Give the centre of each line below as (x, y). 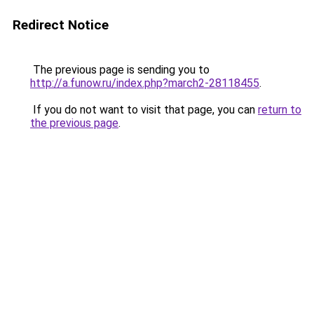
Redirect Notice (61, 25)
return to (280, 110)
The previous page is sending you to (120, 70)
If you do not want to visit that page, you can (144, 110)
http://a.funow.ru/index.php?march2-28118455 (145, 83)
